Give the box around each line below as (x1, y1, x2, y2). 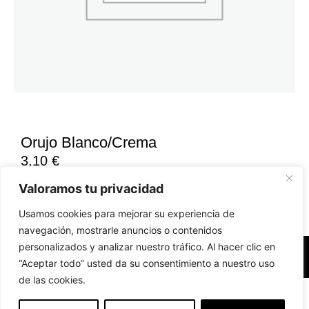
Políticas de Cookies (163, 251, 252, 263)
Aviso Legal (113, 251, 164, 263)
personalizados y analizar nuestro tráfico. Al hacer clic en (19, 241, 275, 252)
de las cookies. (19, 274, 86, 286)
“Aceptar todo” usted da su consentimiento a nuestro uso (19, 257, 275, 269)
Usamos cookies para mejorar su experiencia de (19, 208, 235, 219)
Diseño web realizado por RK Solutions (63, 286, 261, 298)
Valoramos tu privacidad (19, 181, 163, 196)
